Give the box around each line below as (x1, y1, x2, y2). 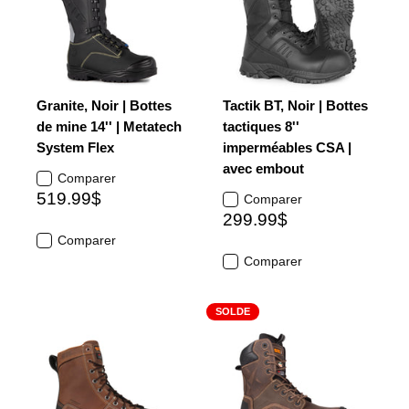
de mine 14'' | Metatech (37, 119, 182, 134)
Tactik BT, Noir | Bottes (223, 98, 368, 113)
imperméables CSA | (223, 140, 351, 155)
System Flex (37, 140, 114, 155)
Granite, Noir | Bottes (37, 98, 172, 113)
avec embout (223, 161, 304, 176)
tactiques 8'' (223, 119, 299, 134)
